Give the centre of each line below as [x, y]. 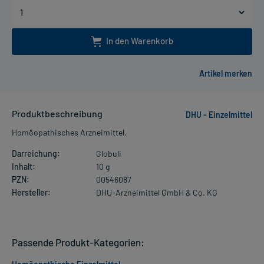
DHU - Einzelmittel [219, 115]
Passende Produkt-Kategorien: [78, 242]
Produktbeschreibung [57, 114]
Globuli [108, 154]
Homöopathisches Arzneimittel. [69, 133]
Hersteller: [31, 193]
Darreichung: [36, 154]
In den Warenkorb [139, 40]
